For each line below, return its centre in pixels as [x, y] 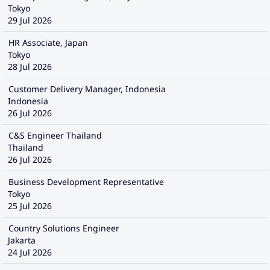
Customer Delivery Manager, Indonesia [87, 89]
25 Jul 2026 [30, 206]
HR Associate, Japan [48, 42]
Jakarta [22, 240]
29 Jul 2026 [30, 20]
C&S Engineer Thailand [55, 135]
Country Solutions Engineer [64, 228]
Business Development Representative [86, 182]
